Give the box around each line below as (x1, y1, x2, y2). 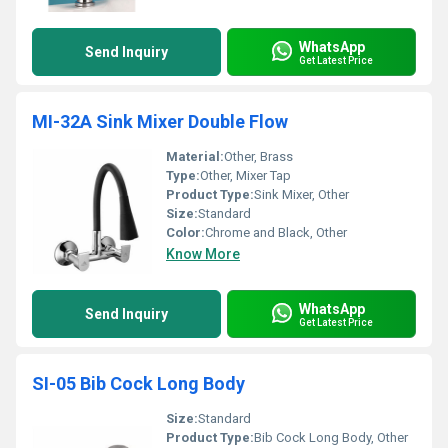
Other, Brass (224, 149, 293, 164)
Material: (166, 149, 224, 164)
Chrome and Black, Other (205, 225, 347, 240)
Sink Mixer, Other (254, 187, 349, 202)
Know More (166, 246, 240, 262)
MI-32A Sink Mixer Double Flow (32, 111, 288, 132)
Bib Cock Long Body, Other (254, 430, 408, 445)
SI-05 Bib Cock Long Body (32, 373, 245, 394)
